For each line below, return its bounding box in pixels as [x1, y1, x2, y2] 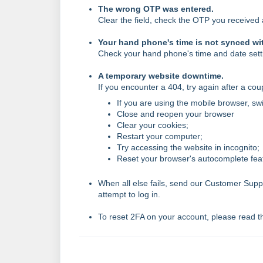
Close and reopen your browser [117, 109, 234, 119]
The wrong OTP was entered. [98, 4, 216, 14]
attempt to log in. [98, 190, 160, 199]
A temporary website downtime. [98, 71, 226, 80]
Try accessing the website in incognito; [117, 143, 259, 152]
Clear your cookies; [117, 120, 188, 130]
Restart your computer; [117, 131, 203, 141]
